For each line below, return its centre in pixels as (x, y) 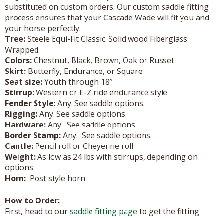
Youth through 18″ (77, 82)
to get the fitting (168, 211)
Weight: (20, 156)
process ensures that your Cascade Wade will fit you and (107, 17)
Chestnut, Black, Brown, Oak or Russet (103, 60)
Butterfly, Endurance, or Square (84, 71)
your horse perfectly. (43, 28)
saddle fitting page (103, 211)
